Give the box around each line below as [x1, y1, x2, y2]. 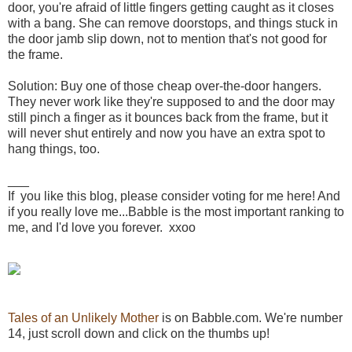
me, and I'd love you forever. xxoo [8, 221, 196, 235]
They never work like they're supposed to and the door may [8, 95, 335, 109]
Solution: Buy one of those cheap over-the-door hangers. [8, 79, 321, 93]
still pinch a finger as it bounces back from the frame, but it [8, 111, 328, 125]
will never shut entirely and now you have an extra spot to [8, 126, 325, 141]
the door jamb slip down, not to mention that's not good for [8, 32, 327, 46]
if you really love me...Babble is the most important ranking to [8, 205, 344, 219]
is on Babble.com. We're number [159, 310, 343, 324]
